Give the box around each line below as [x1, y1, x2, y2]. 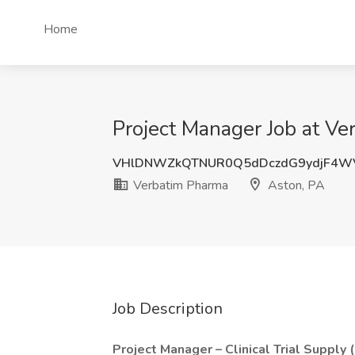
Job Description [113, 298, 223, 319]
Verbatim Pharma [130, 177, 228, 194]
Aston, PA [265, 177, 325, 194]
